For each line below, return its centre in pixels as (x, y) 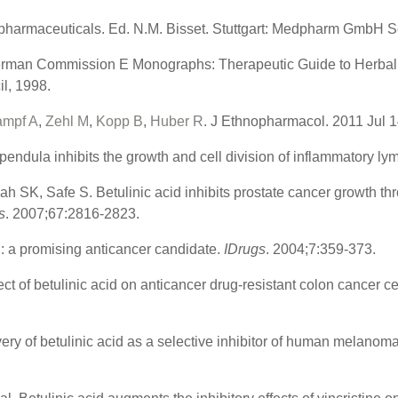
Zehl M (67, 122)
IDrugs (244, 250)
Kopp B (119, 122)
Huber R (176, 122)
